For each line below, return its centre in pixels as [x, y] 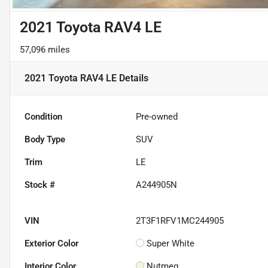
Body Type [45, 139]
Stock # [40, 185]
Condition [43, 116]
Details [133, 78]
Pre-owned [157, 116]
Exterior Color [51, 243]
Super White [171, 243]
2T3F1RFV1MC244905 [180, 220]
